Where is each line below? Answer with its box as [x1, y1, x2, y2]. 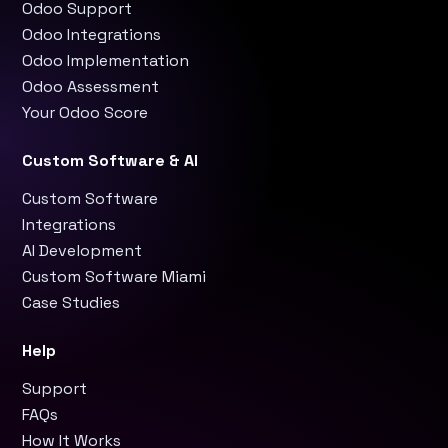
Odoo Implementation [22, 50, 189, 71]
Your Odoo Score [22, 102, 148, 123]
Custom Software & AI [22, 150, 198, 171]
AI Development [22, 240, 142, 261]
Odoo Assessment [22, 76, 159, 97]
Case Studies [22, 292, 120, 313]
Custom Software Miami [22, 266, 206, 287]
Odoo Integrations [22, 24, 161, 45]
